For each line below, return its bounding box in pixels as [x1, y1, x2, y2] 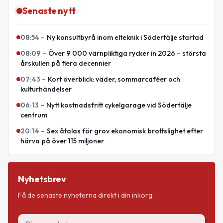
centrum [20, 111, 47, 120]
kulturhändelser [20, 85, 72, 94]
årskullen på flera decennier [20, 59, 111, 68]
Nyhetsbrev [18, 173, 66, 185]
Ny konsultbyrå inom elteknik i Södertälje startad [47, 33, 204, 42]
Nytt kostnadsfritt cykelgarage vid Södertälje [46, 101, 192, 110]
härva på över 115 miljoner [20, 136, 104, 146]
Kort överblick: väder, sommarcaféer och [48, 75, 180, 84]
